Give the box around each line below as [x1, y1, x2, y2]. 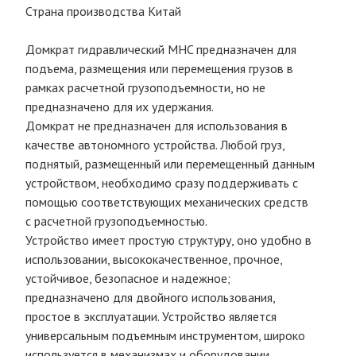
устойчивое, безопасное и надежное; [25, 270, 230, 286]
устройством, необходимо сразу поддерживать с [25, 175, 298, 191]
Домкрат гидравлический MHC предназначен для [25, 41, 296, 57]
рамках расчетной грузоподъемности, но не [25, 79, 265, 95]
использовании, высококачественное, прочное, [25, 251, 282, 267]
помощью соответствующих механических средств [25, 194, 308, 210]
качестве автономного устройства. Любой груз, [25, 137, 284, 153]
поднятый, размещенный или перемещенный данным [25, 156, 315, 172]
